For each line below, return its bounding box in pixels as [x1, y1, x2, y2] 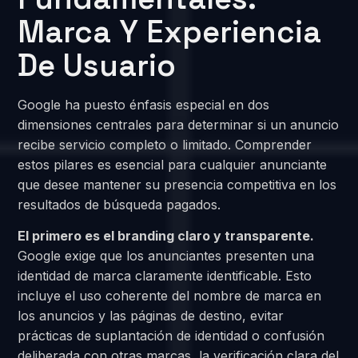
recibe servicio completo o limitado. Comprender [18, 136, 312, 153]
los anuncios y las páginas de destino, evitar [18, 307, 284, 324]
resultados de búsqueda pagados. [18, 196, 221, 213]
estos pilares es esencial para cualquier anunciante [18, 156, 328, 173]
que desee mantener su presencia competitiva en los [18, 176, 337, 193]
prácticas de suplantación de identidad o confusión [18, 327, 325, 344]
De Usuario [18, 45, 177, 85]
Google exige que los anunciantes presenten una [18, 247, 315, 264]
